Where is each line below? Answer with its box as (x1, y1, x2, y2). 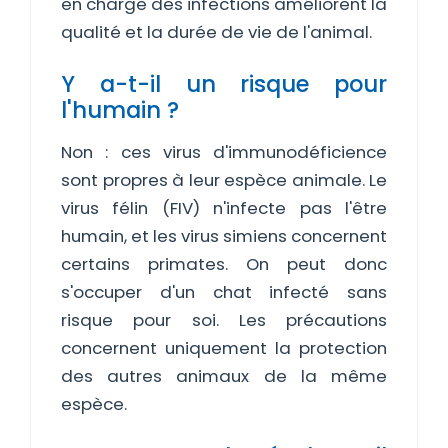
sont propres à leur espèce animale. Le (61, 168, 387, 192)
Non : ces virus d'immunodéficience (61, 140, 387, 164)
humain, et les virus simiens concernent (61, 224, 387, 248)
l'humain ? (61, 94, 179, 126)
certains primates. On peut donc (61, 252, 387, 276)
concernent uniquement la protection (61, 336, 387, 360)
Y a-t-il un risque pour (61, 68, 387, 100)
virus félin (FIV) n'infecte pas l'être (61, 196, 387, 220)
